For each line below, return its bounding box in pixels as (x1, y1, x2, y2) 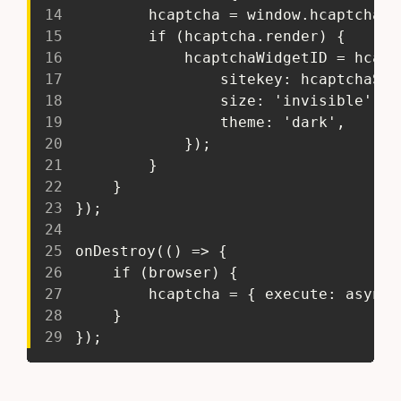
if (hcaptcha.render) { (149, 27, 346, 45)
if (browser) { (113, 263, 239, 281)
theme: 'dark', (220, 113, 346, 131)
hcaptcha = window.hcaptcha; (149, 5, 391, 23)
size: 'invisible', (220, 91, 382, 109)
